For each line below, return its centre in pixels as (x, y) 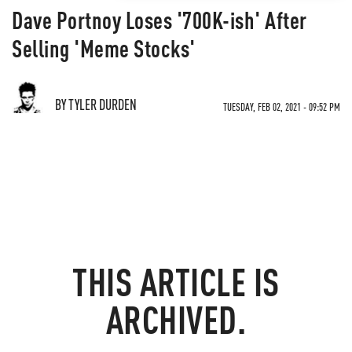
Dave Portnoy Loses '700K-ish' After (159, 20)
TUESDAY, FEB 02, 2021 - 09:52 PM (282, 106)
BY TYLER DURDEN (96, 104)
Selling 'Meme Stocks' (104, 48)
